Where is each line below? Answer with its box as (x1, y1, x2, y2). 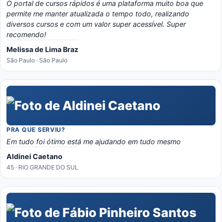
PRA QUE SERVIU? (6, 126, 65, 133)
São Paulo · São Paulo (6, 56, 67, 64)
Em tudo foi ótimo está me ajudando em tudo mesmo (6, 137, 181, 146)
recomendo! (6, 30, 46, 39)
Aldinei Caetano (6, 152, 62, 161)
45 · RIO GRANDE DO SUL (6, 164, 78, 171)
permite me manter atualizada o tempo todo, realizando (6, 9, 189, 18)
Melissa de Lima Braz (6, 45, 78, 54)
